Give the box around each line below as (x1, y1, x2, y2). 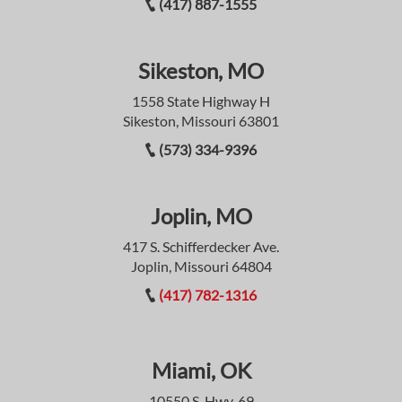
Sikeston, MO (138, 57, 264, 83)
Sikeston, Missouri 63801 (123, 111, 279, 129)
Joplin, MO (150, 202, 252, 229)
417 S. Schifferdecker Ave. (123, 237, 279, 255)
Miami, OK (151, 356, 251, 383)
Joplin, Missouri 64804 (130, 257, 272, 275)
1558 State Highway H (132, 92, 270, 109)
